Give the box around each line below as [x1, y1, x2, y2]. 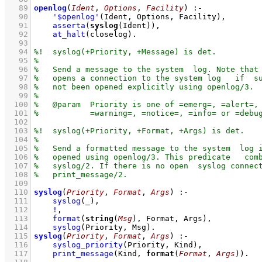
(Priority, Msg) [81, 223, 151, 232]
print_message [53, 249, 113, 258]
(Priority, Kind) [123, 240, 198, 249]
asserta [53, 21, 85, 30]
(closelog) [85, 30, 132, 39]
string [85, 214, 113, 223]
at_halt [53, 30, 85, 39]
